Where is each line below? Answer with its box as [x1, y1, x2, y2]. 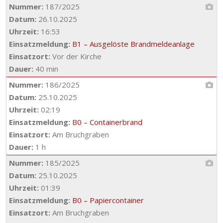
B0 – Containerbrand [72, 117, 142, 127]
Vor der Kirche [50, 51, 102, 61]
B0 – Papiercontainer [72, 195, 144, 205]
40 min [33, 64, 58, 74]
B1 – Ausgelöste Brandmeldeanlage [72, 39, 195, 49]
